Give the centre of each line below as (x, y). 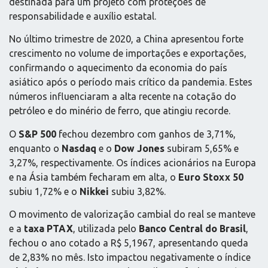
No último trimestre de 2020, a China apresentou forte (126, 39)
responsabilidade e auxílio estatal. (83, 16)
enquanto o (35, 148)
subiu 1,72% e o (44, 191)
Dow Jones (139, 148)
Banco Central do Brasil (192, 229)
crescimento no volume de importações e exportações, (128, 54)
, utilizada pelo (106, 229)
